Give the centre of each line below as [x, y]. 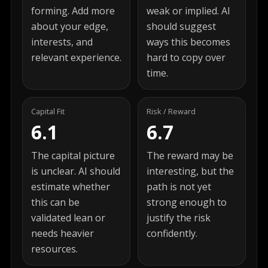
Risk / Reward [171, 111]
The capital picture [73, 156]
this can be [55, 202]
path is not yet [179, 187]
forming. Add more [73, 11]
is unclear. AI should [76, 171]
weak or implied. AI [188, 11]
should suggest [181, 26]
